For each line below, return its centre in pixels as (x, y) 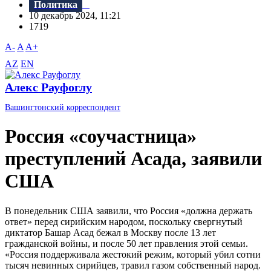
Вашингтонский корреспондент (63, 108)
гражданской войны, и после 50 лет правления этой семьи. (126, 243)
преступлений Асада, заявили (133, 159)
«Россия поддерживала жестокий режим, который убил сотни (133, 254)
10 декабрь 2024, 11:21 (79, 16)
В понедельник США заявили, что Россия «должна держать (129, 211)
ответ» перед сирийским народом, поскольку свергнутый (124, 221)
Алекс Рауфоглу (48, 87)
